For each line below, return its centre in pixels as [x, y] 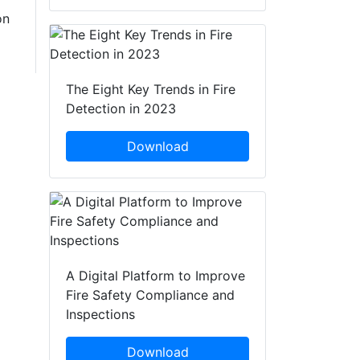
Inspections [100, 315]
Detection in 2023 [121, 109]
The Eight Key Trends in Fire [151, 90]
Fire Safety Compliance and [150, 295]
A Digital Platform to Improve [155, 276]
